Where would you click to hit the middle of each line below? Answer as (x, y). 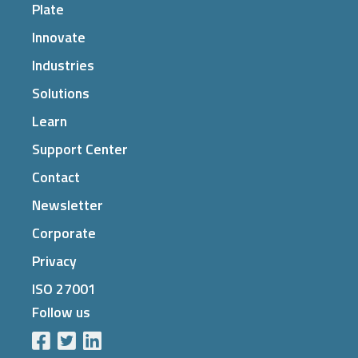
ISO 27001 (64, 289)
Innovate (59, 38)
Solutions (61, 93)
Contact (56, 177)
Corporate (64, 233)
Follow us (61, 312)
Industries (63, 66)
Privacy (54, 261)
